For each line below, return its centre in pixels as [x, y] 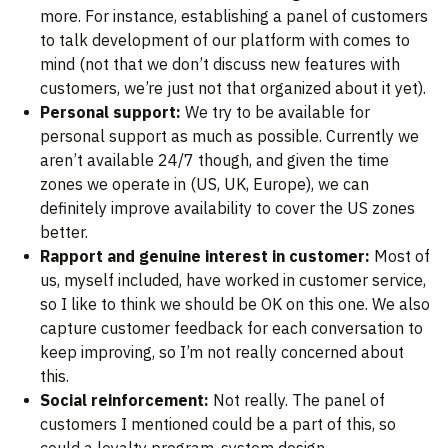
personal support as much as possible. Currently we [229, 136]
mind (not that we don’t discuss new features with [220, 64]
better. [64, 232]
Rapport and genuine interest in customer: [205, 256]
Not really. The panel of [297, 400]
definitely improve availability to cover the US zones [227, 208]
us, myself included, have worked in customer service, [233, 280]
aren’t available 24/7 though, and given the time [214, 160]
